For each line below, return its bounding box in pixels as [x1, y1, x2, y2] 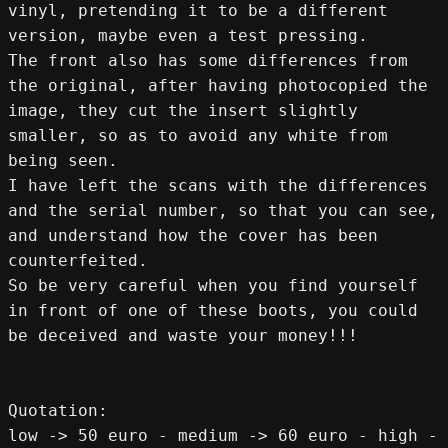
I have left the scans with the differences [8, 175, 428, 195]
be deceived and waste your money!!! [8, 325, 358, 345]
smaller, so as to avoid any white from [8, 125, 388, 145]
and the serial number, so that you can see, [8, 200, 438, 220]
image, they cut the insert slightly [8, 100, 358, 120]
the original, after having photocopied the [8, 75, 428, 95]
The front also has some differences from [8, 50, 408, 70]
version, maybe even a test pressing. [8, 25, 368, 45]
